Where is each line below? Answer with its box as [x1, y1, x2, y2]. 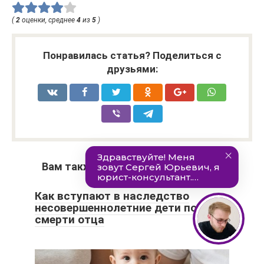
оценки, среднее [20, 15, 77, 24]
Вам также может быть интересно [42, 160, 222, 173]
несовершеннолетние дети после [35, 200, 216, 214]
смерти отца [35, 212, 104, 226]
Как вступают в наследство [35, 189, 189, 203]
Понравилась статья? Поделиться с [42, 49, 222, 61]
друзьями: [106, 62, 158, 75]
